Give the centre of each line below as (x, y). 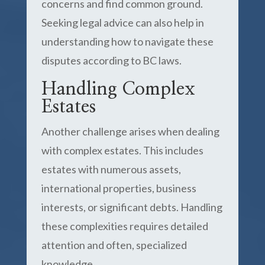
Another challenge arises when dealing (130, 131)
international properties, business (119, 188)
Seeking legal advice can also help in (122, 22)
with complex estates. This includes (122, 150)
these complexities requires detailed (125, 226)
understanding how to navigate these (127, 41)
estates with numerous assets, (111, 169)
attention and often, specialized (114, 245)
